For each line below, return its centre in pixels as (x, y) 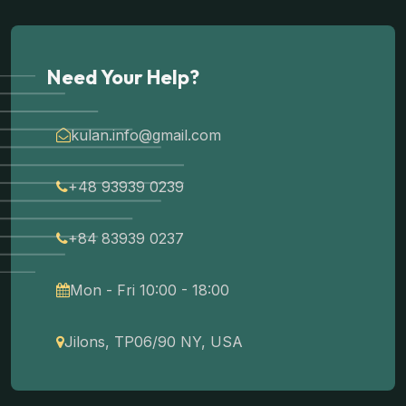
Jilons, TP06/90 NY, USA (154, 342)
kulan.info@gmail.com (146, 135)
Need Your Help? (123, 77)
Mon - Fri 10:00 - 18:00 (150, 290)
